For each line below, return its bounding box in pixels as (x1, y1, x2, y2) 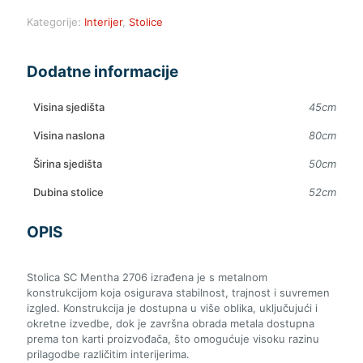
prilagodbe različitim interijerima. (27, 348, 190, 361)
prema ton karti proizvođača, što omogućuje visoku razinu (27, 332, 319, 346)
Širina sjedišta (33, 157, 102, 171)
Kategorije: (27, 15, 84, 29)
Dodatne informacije (27, 62, 178, 82)
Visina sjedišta (33, 100, 105, 114)
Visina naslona (33, 129, 105, 143)
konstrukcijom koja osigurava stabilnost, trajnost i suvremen (27, 286, 330, 300)
